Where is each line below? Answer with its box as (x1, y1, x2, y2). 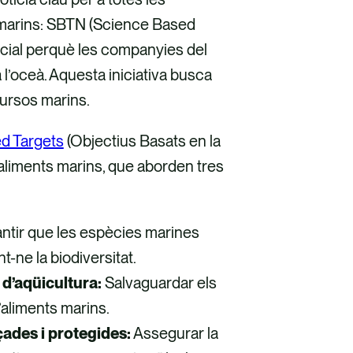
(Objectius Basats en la (63, 131, 221, 150)
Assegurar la (130, 323, 218, 343)
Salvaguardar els (101, 273, 217, 292)
